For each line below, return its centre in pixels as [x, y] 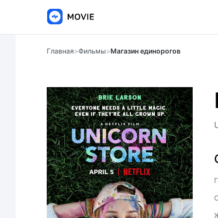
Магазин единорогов [145, 51]
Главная [60, 51]
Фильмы [92, 51]
